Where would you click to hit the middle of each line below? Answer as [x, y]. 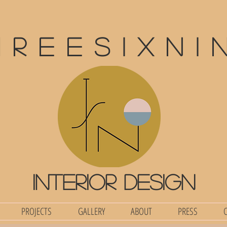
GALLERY [91, 211]
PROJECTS [36, 211]
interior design [113, 181]
